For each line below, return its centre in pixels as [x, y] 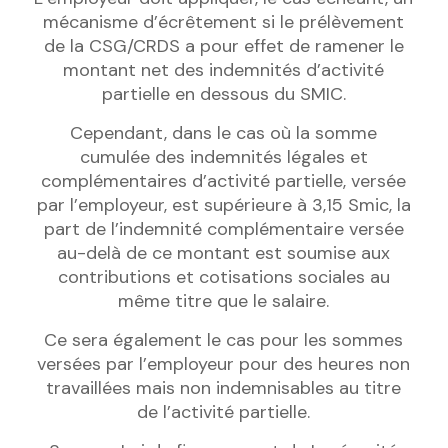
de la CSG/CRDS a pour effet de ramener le [223, 46]
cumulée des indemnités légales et [223, 157]
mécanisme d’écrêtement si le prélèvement [224, 22]
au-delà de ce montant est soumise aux [224, 253]
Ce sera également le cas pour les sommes [224, 340]
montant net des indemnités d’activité [224, 70]
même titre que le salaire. [224, 301]
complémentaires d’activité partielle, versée [224, 181]
